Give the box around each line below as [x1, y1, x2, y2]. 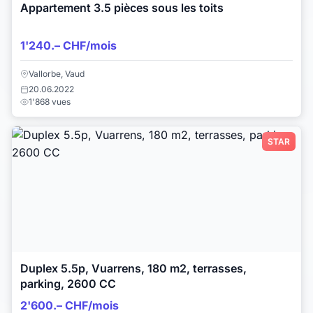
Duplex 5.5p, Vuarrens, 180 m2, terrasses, [20, 261, 247, 275]
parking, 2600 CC [20, 276, 116, 291]
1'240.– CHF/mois [20, 38, 117, 52]
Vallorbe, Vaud [29, 68, 85, 79]
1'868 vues [29, 96, 71, 107]
